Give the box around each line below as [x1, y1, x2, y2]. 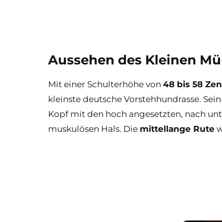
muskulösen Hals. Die [48, 123, 140, 134]
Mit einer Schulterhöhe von [48, 79, 163, 89]
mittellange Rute [140, 123, 215, 134]
